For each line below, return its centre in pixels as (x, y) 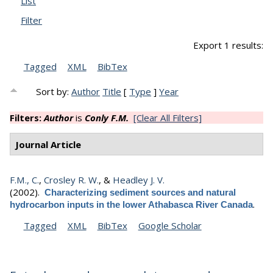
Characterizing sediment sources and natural (140, 193)
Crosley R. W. (71, 180)
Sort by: (54, 92)
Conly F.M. (107, 118)
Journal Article (48, 144)
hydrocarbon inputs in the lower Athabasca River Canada (131, 205)
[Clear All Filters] (168, 118)
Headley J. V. (139, 180)
